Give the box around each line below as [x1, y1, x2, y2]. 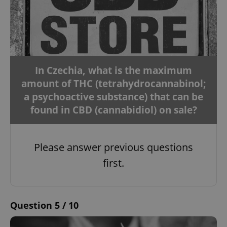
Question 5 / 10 [10, 199, 79, 211]
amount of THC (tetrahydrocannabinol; [21, 77, 206, 90]
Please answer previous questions [34, 140, 193, 154]
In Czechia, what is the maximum [35, 63, 192, 77]
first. [103, 156, 124, 170]
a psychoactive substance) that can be [24, 90, 203, 103]
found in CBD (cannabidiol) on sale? [30, 103, 197, 117]
